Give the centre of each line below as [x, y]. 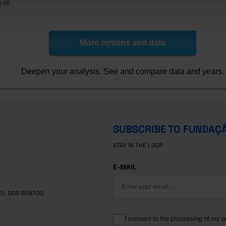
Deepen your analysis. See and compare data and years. [123, 71]
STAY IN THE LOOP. [138, 145]
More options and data [123, 43]
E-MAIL [125, 167]
